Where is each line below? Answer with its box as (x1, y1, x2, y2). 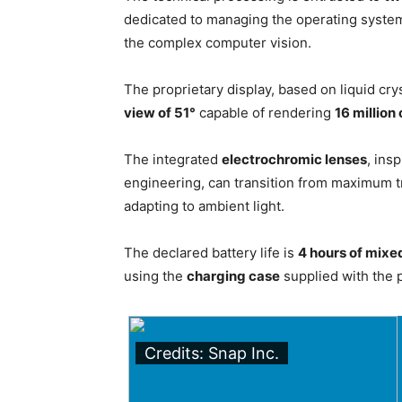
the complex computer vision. (124, 34, 311, 51)
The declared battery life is (124, 244, 298, 261)
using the (124, 267, 187, 284)
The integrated (124, 151, 222, 168)
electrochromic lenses (222, 151, 367, 168)
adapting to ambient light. (124, 197, 284, 214)
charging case (187, 267, 280, 284)
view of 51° (124, 104, 196, 121)
